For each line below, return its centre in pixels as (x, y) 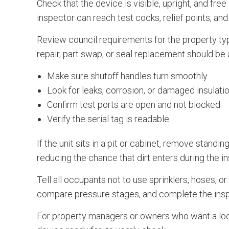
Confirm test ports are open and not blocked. (134, 105)
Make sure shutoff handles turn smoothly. (128, 76)
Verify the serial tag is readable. (109, 119)
